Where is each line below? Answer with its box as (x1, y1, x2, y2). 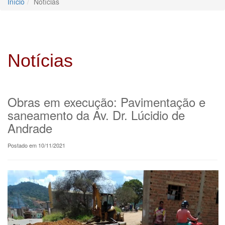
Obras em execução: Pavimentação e (8, 92, 205, 110)
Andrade (8, 119, 52, 137)
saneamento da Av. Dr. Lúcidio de (8, 105, 185, 124)
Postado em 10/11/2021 (8, 141, 65, 149)
